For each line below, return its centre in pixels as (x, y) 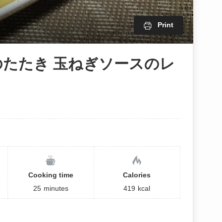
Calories (137, 175)
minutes (56, 188)
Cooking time (51, 175)
